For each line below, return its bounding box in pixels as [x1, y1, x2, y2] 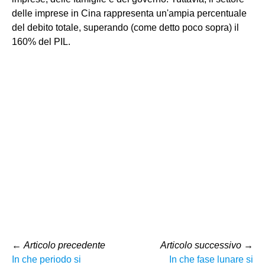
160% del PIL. [12, 36, 70, 47]
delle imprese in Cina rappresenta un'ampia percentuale [12, 8, 247, 18]
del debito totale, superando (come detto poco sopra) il [12, 22, 239, 33]
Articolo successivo [160, 240, 241, 250]
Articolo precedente [24, 240, 105, 250]
